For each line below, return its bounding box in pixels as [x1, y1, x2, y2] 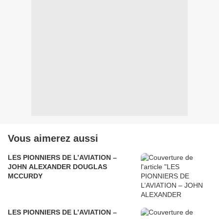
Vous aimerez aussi [8, 133, 98, 144]
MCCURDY [8, 172, 43, 180]
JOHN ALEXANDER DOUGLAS [8, 163, 107, 171]
